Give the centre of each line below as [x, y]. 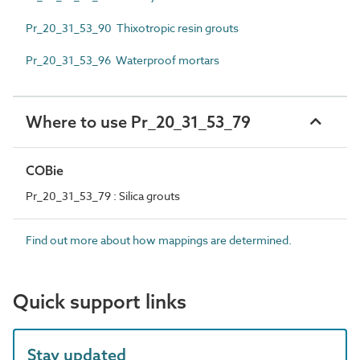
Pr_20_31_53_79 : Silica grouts [103, 195]
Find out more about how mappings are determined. [159, 239]
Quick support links [100, 301]
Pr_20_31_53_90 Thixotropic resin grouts [132, 27]
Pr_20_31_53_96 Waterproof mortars [123, 59]
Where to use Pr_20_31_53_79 [138, 121]
